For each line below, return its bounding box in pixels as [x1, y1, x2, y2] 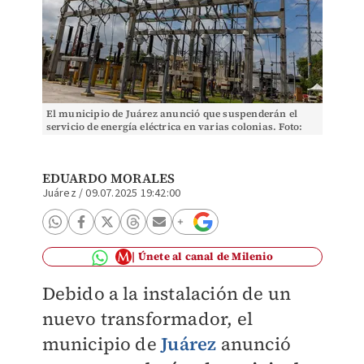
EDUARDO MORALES [41, 169, 175, 187]
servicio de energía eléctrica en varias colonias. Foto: [45, 120, 303, 133]
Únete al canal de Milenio [137, 249, 273, 263]
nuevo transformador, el [41, 306, 253, 331]
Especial [45, 133, 88, 146]
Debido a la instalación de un [41, 281, 292, 305]
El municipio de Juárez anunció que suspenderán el [45, 107, 298, 120]
